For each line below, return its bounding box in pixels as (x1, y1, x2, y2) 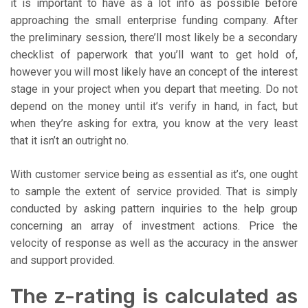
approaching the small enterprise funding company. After (10, 14, 298, 27)
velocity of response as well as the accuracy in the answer (10, 236, 298, 250)
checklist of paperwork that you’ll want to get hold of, (10, 48, 298, 62)
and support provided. (10, 254, 115, 267)
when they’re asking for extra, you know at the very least (10, 117, 298, 131)
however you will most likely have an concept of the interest (10, 65, 298, 79)
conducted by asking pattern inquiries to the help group (10, 202, 298, 216)
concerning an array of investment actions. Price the (10, 219, 298, 233)
